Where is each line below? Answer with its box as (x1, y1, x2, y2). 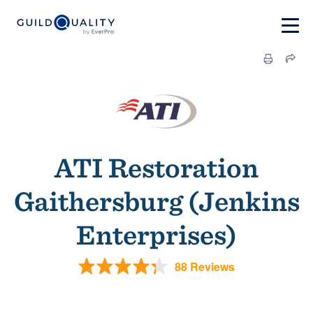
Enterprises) (76, 218, 237, 252)
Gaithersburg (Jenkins (13, 184, 300, 218)
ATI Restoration (54, 151, 259, 184)
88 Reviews (175, 258, 235, 275)
